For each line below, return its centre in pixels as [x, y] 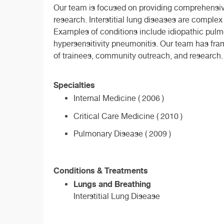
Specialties [74, 85]
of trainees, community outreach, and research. [138, 55]
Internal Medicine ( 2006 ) [119, 98]
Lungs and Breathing [112, 184]
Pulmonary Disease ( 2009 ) [122, 133]
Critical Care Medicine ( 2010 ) [128, 116]
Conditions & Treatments [101, 171]
